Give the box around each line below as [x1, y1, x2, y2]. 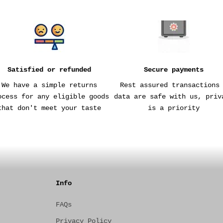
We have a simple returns [1, 81, 98, 90]
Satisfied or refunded [7, 66, 92, 74]
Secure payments [143, 66, 204, 74]
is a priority [147, 104, 200, 112]
